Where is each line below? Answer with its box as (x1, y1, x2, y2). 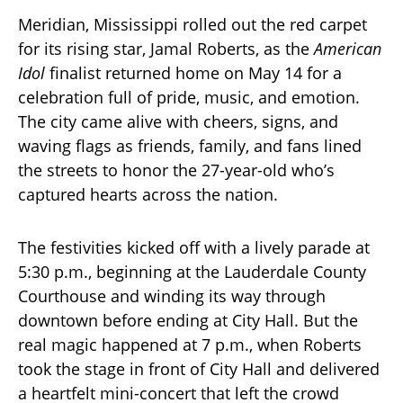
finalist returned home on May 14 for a (45, 62, 342, 85)
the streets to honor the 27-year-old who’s (18, 159, 335, 182)
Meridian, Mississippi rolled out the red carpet (18, 13, 367, 36)
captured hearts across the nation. (18, 184, 278, 206)
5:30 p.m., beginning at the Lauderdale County (18, 261, 366, 283)
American (314, 38, 381, 60)
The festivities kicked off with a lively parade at (18, 237, 370, 259)
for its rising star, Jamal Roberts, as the (18, 38, 314, 60)
